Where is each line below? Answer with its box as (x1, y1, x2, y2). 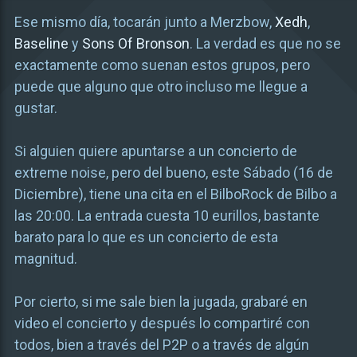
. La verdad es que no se (189, 35, 341, 52)
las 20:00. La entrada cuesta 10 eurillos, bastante (14, 207, 320, 224)
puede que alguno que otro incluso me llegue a (14, 78, 308, 95)
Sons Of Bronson (81, 35, 190, 52)
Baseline (14, 35, 69, 52)
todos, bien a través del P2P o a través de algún (14, 336, 309, 353)
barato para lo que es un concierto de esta (14, 229, 278, 245)
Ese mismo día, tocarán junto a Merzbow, (14, 14, 275, 30)
